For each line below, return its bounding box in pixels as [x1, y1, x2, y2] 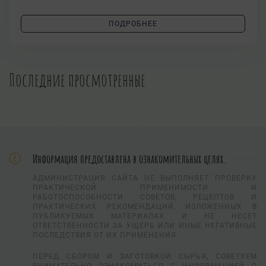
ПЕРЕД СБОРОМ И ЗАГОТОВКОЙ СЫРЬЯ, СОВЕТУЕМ [33, 252, 257, 261]
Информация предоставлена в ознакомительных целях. [33, 151, 227, 167]
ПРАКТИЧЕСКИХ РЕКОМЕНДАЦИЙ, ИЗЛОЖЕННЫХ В [33, 202, 257, 211]
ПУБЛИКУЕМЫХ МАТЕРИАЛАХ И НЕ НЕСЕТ [33, 212, 257, 221]
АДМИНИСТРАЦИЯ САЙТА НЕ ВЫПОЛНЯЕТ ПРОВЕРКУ [33, 174, 257, 183]
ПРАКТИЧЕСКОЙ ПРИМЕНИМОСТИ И [33, 183, 257, 192]
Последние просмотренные [9, 68, 145, 91]
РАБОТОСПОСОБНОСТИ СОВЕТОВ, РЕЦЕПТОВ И [33, 193, 257, 202]
